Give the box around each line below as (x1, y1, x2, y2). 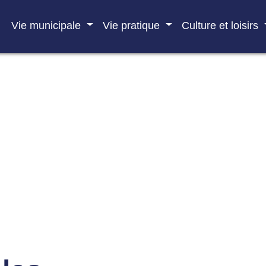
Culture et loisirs (181, 19, 261, 31)
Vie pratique (103, 19, 163, 31)
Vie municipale (11, 19, 84, 31)
